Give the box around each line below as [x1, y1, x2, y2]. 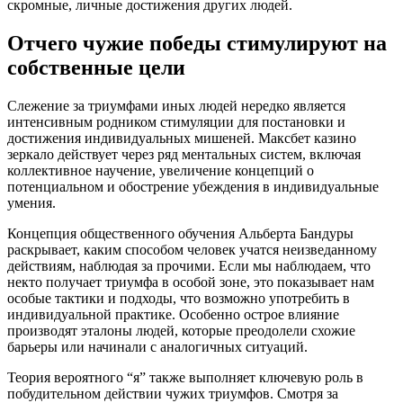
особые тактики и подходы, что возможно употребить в [7, 291, 350, 307]
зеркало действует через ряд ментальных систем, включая [7, 147, 361, 163]
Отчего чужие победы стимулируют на [7, 31, 387, 56]
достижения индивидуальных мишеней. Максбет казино [7, 130, 356, 147]
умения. [7, 195, 56, 211]
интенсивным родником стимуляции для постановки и [7, 114, 345, 130]
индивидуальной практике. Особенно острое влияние [7, 307, 339, 323]
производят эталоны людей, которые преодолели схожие [7, 323, 355, 339]
